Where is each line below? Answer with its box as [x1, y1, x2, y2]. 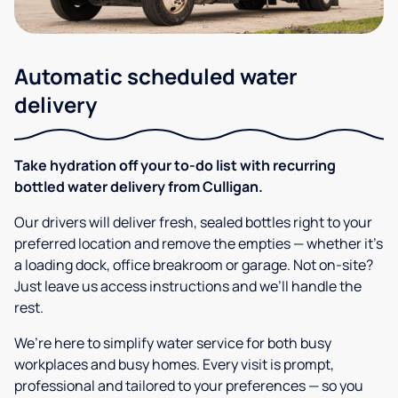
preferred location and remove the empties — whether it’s [14, 234, 383, 254]
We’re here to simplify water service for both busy [14, 333, 331, 354]
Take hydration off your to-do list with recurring [14, 155, 336, 176]
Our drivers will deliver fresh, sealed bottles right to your [14, 212, 372, 233]
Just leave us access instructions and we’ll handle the [14, 276, 362, 297]
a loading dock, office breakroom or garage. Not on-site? [14, 255, 373, 275]
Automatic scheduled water [14, 61, 298, 92]
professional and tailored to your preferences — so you [14, 376, 363, 396]
